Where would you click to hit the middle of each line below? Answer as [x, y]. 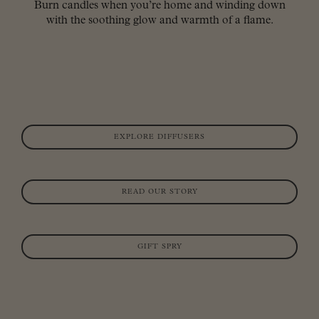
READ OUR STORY [159, 192]
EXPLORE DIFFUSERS [159, 137]
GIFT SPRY [159, 247]
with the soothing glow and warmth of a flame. [159, 21]
